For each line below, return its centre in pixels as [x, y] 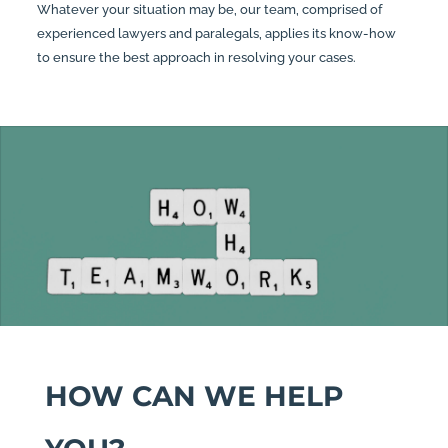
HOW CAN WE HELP [194, 396]
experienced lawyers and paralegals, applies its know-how [216, 33]
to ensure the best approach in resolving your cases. [196, 57]
